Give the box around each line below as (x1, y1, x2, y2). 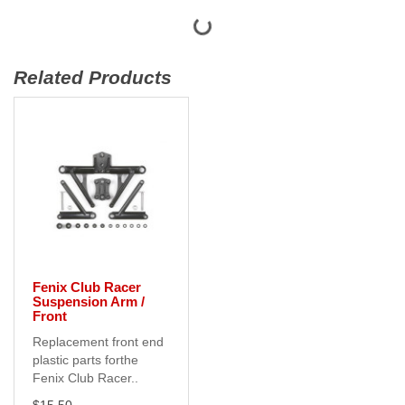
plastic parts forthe (33, 353, 138, 368)
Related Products (14, 67, 172, 89)
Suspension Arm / (33, 294, 145, 310)
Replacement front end (33, 334, 164, 350)
